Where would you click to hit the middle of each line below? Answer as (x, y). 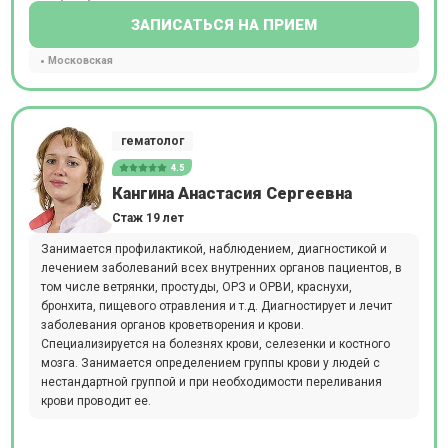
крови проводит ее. (95, 401)
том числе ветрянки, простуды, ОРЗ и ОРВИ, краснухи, (196, 287)
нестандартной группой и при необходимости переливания (211, 382)
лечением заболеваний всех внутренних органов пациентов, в (221, 268)
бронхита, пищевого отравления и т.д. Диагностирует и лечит (216, 306)
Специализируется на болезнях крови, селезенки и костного (215, 344)
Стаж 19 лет (147, 217)
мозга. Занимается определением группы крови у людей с (210, 363)
